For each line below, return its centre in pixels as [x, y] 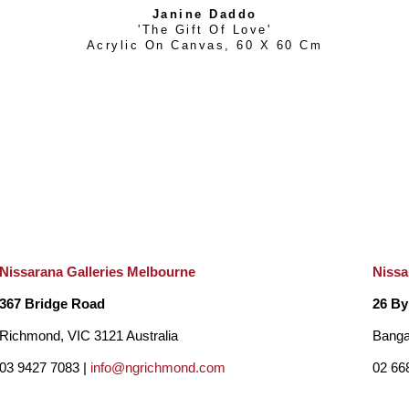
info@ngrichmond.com [158, 367]
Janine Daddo [204, 14]
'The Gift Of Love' [204, 30]
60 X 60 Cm [280, 45]
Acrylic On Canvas [156, 45]
